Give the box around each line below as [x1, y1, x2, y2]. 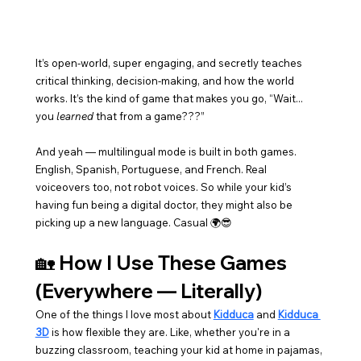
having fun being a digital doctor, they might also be [35, 198, 295, 212]
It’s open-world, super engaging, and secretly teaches [35, 56, 305, 70]
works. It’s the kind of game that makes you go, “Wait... [35, 92, 305, 106]
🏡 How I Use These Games [35, 251, 291, 276]
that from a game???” [93, 110, 205, 123]
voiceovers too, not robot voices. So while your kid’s [35, 180, 294, 194]
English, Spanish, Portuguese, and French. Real [35, 163, 269, 176]
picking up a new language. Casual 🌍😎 [35, 216, 232, 230]
